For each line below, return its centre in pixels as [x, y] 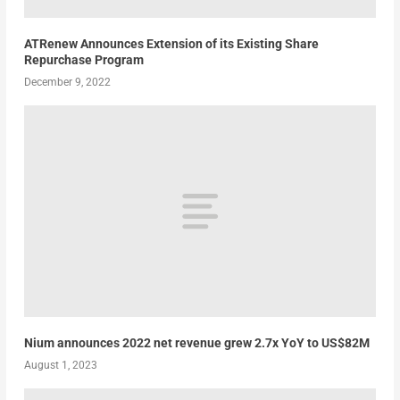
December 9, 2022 [67, 83]
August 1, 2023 [60, 365]
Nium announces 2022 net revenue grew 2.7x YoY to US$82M [196, 342]
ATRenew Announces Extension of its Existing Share [171, 44]
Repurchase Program [83, 60]
